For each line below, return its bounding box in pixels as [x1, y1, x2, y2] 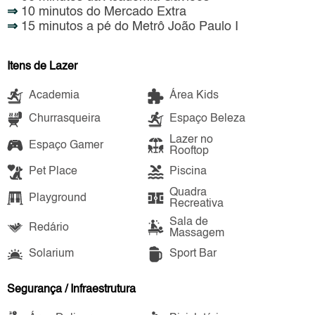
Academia [29, 90, 79, 102]
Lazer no [169, 134, 213, 146]
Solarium [29, 248, 74, 260]
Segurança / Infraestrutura [7, 283, 136, 295]
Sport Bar [169, 248, 217, 260]
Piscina [169, 166, 207, 178]
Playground [29, 192, 86, 204]
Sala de [169, 216, 208, 228]
